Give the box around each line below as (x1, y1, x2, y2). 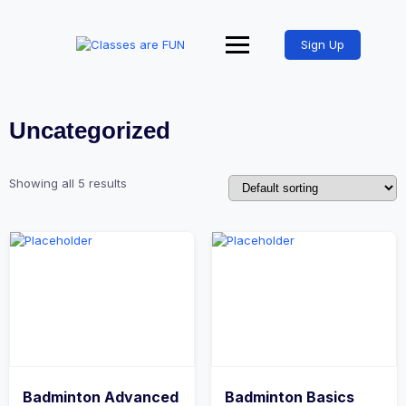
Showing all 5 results (9, 176, 127, 190)
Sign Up (301, 37, 345, 52)
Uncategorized (9, 117, 170, 144)
